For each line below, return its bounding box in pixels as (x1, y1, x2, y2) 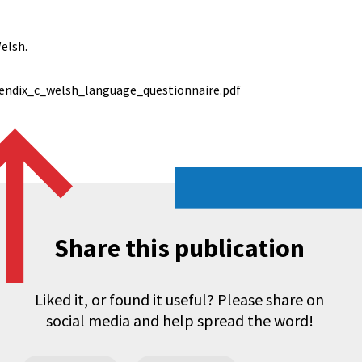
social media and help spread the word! (45, 310, 314, 330)
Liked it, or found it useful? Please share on (35, 289, 324, 309)
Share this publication (54, 232, 305, 264)
